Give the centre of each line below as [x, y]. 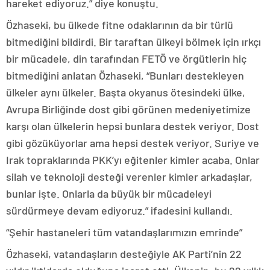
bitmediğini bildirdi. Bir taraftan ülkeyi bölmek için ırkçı [133, 42]
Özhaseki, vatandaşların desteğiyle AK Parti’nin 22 [124, 254]
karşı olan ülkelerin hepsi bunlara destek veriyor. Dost [133, 126]
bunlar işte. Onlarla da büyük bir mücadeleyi [109, 194]
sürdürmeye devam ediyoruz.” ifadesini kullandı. [119, 211]
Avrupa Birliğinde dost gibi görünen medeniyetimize [128, 109]
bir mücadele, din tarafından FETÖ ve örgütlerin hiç [126, 59]
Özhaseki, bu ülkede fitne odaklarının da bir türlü [120, 25]
